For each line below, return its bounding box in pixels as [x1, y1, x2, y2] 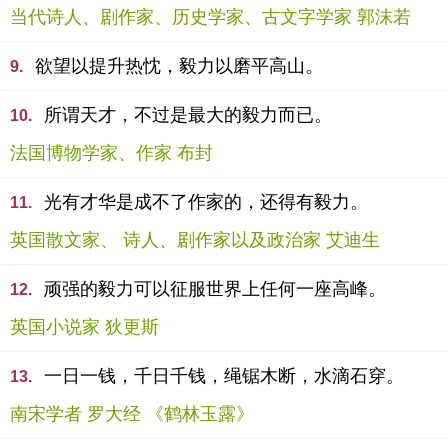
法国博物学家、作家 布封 [10, 143, 213, 163]
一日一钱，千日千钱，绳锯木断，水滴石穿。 [44, 366, 404, 386]
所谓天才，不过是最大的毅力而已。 [44, 105, 332, 125]
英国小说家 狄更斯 [10, 317, 159, 337]
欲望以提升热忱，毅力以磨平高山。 [35, 56, 323, 76]
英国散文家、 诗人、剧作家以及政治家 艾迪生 [10, 230, 380, 250]
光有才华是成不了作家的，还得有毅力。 [44, 192, 368, 212]
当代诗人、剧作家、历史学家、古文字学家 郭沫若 [10, 7, 411, 27]
